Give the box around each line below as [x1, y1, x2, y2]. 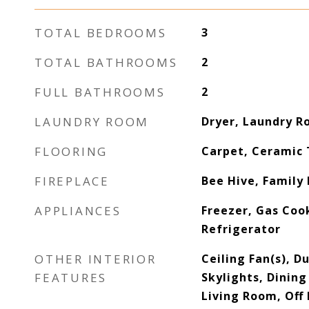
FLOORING [34, 143, 108, 159]
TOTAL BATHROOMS [34, 54, 178, 70]
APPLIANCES [34, 203, 121, 219]
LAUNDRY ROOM [34, 114, 149, 130]
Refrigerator [201, 221, 281, 237]
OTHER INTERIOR [34, 251, 157, 267]
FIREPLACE [34, 173, 110, 189]
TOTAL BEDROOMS [34, 25, 167, 41]
